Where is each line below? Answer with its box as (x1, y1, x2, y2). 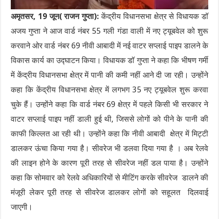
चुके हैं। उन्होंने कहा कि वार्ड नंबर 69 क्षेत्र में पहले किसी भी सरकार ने (11, 99, 208, 109)
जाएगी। (11, 202, 33, 212)
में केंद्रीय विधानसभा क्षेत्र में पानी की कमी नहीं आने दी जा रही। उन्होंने (11, 70, 208, 80)
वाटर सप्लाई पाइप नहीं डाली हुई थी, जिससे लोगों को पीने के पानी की (11, 114, 208, 124)
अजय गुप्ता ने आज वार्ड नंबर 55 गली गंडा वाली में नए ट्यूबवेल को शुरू (11, 26, 208, 36)
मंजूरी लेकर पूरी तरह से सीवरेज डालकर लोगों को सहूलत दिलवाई (11, 187, 208, 197)
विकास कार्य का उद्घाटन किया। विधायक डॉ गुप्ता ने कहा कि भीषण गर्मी (11, 55, 208, 65)
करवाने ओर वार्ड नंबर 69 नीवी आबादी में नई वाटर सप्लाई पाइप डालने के (11, 41, 208, 50)
